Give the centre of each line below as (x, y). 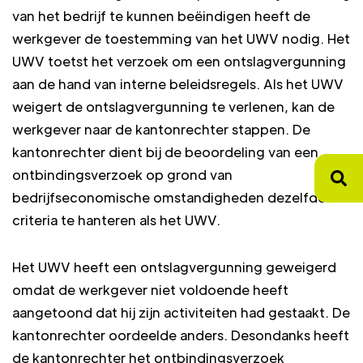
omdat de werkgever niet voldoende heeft (150, 290)
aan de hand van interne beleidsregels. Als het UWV (178, 84)
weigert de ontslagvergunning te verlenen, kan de (173, 107)
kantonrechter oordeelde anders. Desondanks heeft (181, 335)
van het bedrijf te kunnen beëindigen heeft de (161, 16)
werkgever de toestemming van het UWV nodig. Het (181, 38)
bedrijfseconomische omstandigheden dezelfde (169, 197)
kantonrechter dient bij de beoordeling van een (165, 152)
